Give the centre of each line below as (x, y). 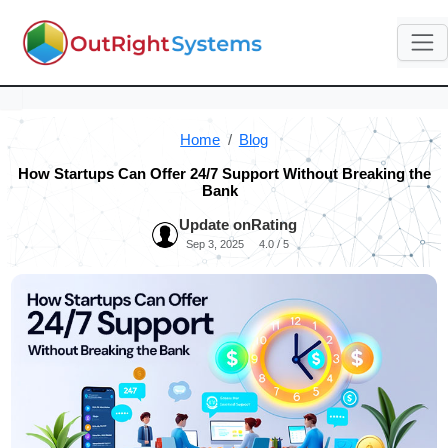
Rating (274, 225)
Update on (215, 225)
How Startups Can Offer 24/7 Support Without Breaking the (224, 173)
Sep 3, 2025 (215, 244)
